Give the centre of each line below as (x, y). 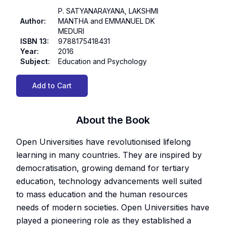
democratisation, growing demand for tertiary (103, 168)
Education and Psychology (102, 62)
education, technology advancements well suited (109, 181)
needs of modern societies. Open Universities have (113, 208)
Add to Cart (52, 86)
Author (32, 21)
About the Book (113, 120)
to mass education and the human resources (102, 194)
